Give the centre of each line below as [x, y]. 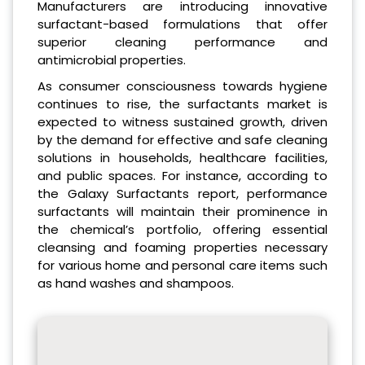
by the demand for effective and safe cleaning [182, 139]
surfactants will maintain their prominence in [182, 211]
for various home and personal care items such [182, 265]
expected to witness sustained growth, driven [182, 121]
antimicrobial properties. [112, 59]
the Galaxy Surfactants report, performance [182, 193]
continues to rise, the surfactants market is [182, 103]
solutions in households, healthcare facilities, [182, 157]
